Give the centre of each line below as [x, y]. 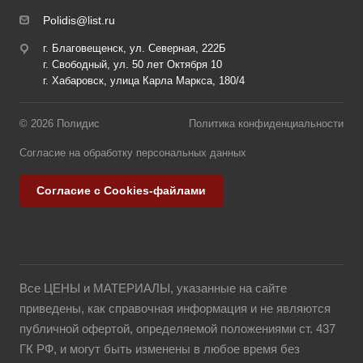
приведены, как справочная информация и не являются [175, 309]
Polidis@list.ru [79, 21]
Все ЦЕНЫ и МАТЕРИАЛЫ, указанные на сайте [153, 288]
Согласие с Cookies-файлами [121, 191]
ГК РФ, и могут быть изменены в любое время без [160, 349]
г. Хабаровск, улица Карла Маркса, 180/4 [144, 81]
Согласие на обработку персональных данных [133, 153]
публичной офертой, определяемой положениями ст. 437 [177, 329]
